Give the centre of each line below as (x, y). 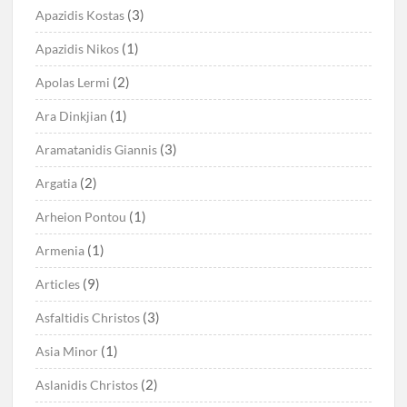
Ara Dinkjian (72, 116)
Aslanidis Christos (87, 385)
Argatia (57, 184)
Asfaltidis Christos (88, 318)
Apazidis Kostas (80, 15)
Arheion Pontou (81, 217)
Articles (58, 284)
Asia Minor (67, 352)
